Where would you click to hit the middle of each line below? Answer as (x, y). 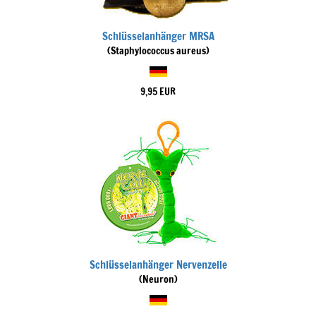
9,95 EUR (158, 92)
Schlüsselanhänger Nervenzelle (158, 265)
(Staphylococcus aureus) (158, 51)
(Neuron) (158, 279)
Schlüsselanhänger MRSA (158, 36)
